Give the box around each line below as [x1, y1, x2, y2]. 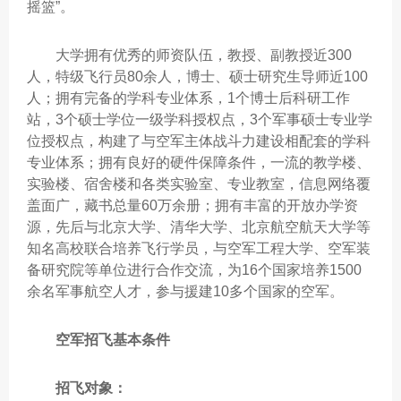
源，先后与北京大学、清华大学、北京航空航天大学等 [27, 219, 371, 235]
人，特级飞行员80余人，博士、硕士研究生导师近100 [27, 69, 368, 84]
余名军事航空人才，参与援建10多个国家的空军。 [27, 284, 344, 299]
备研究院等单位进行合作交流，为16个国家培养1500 [27, 262, 362, 277]
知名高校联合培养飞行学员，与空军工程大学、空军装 [27, 241, 371, 256]
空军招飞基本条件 [55, 332, 170, 347]
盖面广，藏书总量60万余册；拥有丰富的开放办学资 [27, 198, 358, 213]
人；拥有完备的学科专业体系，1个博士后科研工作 [27, 90, 350, 106]
